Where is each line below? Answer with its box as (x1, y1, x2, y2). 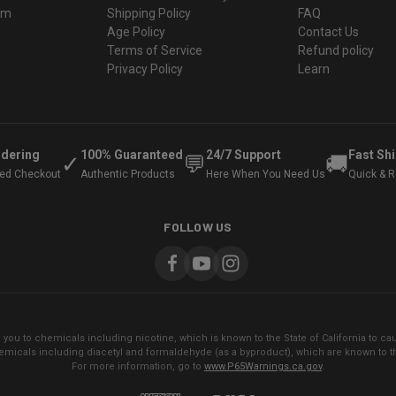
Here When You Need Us (205, 167, 325, 180)
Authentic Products (80, 167, 175, 180)
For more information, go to (72, 360, 204, 372)
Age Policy (107, 24, 165, 39)
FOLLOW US (164, 218, 232, 234)
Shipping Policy (107, 5, 191, 20)
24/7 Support (205, 147, 281, 162)
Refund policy (298, 42, 374, 57)
